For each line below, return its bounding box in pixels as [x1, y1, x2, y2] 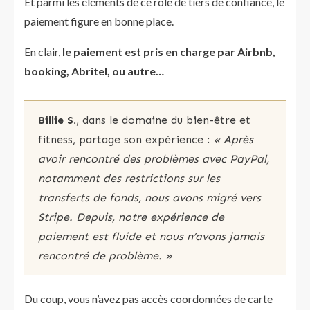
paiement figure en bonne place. [24, 15, 174, 28]
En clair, [24, 45, 60, 58]
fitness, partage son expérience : [38, 133, 210, 146]
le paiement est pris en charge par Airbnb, [60, 45, 275, 58]
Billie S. [38, 113, 76, 127]
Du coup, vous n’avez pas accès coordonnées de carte [24, 292, 273, 305]
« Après [210, 133, 253, 146]
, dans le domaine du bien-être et [76, 113, 250, 127]
